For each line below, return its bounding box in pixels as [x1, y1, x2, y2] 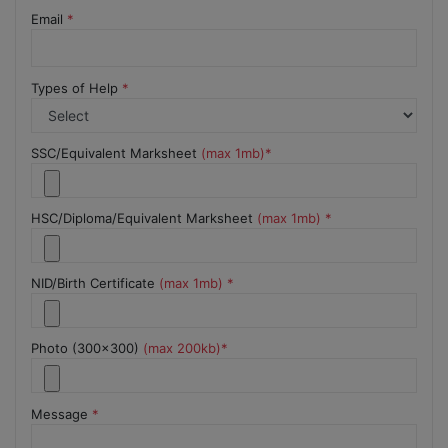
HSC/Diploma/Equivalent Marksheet [31, 209, 257, 226]
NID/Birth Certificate [31, 275, 159, 292]
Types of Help [31, 79, 122, 96]
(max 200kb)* [143, 340, 228, 357]
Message [31, 405, 92, 422]
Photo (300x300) [31, 340, 143, 357]
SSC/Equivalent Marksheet [31, 144, 201, 161]
